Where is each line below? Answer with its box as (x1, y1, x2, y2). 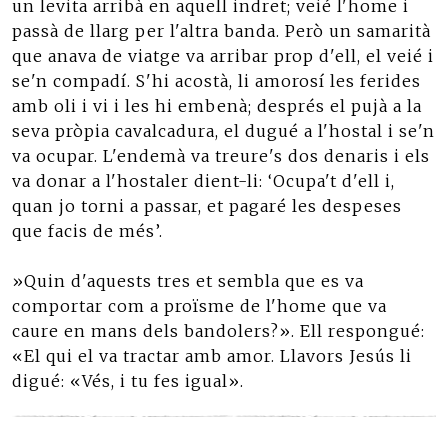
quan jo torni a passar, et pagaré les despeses (12, 196, 402, 216)
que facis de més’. (12, 221, 163, 241)
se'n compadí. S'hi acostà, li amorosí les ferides (12, 71, 421, 91)
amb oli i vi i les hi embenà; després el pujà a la (12, 96, 422, 116)
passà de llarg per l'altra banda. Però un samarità (12, 21, 431, 41)
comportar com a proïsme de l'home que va (12, 296, 387, 316)
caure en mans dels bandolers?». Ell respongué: (12, 321, 425, 341)
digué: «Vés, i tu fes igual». (12, 371, 244, 391)
